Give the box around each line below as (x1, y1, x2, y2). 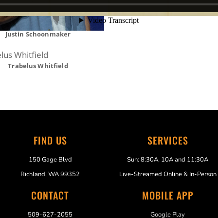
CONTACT (31, 188, 70, 203)
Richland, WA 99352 (20, 170, 80, 179)
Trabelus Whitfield (8, 61, 68, 71)
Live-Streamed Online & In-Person (119, 170, 217, 179)
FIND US (33, 133, 67, 148)
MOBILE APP (142, 188, 194, 203)
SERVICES (147, 133, 188, 148)
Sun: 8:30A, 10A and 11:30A (127, 155, 209, 164)
